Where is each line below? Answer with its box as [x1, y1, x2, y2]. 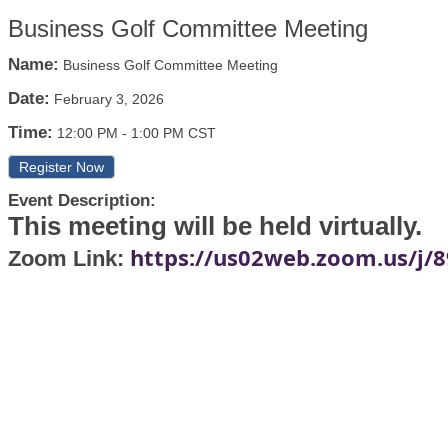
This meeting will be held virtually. [8, 211, 422, 241]
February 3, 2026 [54, 91, 164, 107]
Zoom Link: [8, 246, 130, 271]
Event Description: [8, 191, 156, 210]
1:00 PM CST [131, 125, 216, 141]
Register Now [19, 159, 104, 175]
